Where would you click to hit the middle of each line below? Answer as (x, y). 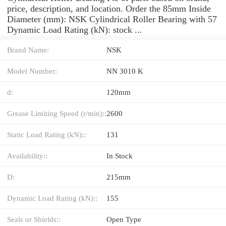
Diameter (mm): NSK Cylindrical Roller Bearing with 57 (112, 19)
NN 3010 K (125, 71)
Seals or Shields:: (34, 219)
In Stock (120, 155)
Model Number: (32, 71)
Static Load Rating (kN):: (46, 134)
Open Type (124, 219)
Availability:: (27, 155)
